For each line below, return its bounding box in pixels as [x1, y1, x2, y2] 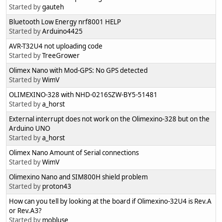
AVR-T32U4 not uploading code [9, 42, 103, 51]
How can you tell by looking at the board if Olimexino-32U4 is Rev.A [9, 197, 212, 206]
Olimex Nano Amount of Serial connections [9, 148, 139, 158]
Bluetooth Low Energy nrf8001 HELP [9, 17, 121, 27]
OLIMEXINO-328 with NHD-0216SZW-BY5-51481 [9, 90, 158, 100]
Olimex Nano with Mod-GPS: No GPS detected [9, 66, 148, 75]
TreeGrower [42, 51, 80, 60]
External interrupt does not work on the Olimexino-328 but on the [9, 114, 210, 124]
